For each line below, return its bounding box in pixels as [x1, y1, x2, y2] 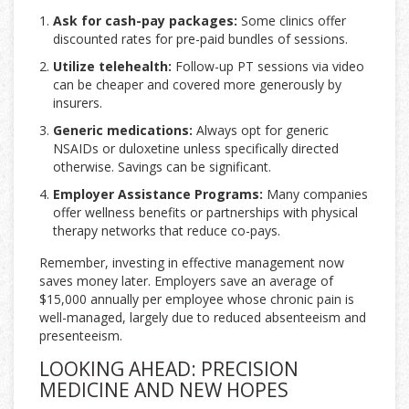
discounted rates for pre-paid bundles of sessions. [53, 30, 348, 48]
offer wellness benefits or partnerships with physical [53, 204, 358, 222]
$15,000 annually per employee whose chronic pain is [39, 290, 354, 309]
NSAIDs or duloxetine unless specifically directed [53, 140, 339, 158]
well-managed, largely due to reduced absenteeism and [39, 309, 366, 327]
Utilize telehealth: [53, 58, 172, 76]
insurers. [53, 94, 102, 112]
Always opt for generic [193, 121, 329, 140]
